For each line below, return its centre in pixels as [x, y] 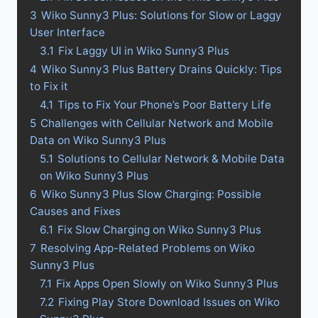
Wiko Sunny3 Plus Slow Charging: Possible [151, 194]
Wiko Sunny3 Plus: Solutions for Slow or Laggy [161, 15]
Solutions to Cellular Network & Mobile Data [171, 159]
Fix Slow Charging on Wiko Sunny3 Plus [159, 230]
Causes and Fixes [75, 211]
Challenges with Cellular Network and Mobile [157, 123]
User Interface [67, 32]
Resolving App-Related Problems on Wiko [148, 248]
